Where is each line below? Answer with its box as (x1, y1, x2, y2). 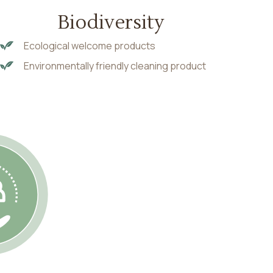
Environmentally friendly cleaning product (23, 59, 206, 73)
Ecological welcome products (23, 39, 155, 53)
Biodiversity (57, 10, 165, 35)
